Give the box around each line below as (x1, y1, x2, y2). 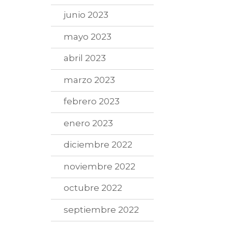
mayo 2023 (64, 31, 112, 42)
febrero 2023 (64, 96, 120, 107)
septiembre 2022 (64, 204, 139, 215)
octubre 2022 (64, 183, 123, 193)
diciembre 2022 (64, 139, 133, 150)
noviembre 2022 (64, 161, 136, 172)
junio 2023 (64, 10, 109, 20)
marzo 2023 (64, 74, 116, 85)
